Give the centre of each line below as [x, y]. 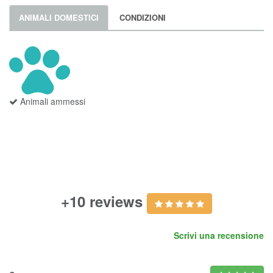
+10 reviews [104, 201]
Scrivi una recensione [219, 235]
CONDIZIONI [143, 17]
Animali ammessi [51, 101]
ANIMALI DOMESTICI [59, 17]
